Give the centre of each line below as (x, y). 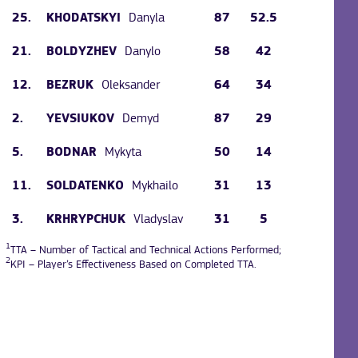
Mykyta (123, 152)
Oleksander (131, 85)
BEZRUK (70, 85)
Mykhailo (155, 186)
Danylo (143, 52)
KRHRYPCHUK (86, 219)
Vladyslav (159, 219)
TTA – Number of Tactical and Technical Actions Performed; (146, 250)
